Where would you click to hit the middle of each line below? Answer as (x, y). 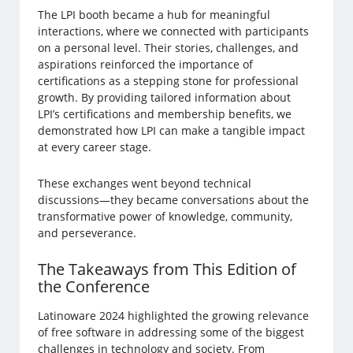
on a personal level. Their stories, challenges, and (169, 48)
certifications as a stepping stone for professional (169, 81)
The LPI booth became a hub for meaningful (154, 15)
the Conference (94, 287)
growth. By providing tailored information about (165, 98)
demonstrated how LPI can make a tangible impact (172, 131)
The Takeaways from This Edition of (167, 269)
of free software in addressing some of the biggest (171, 333)
